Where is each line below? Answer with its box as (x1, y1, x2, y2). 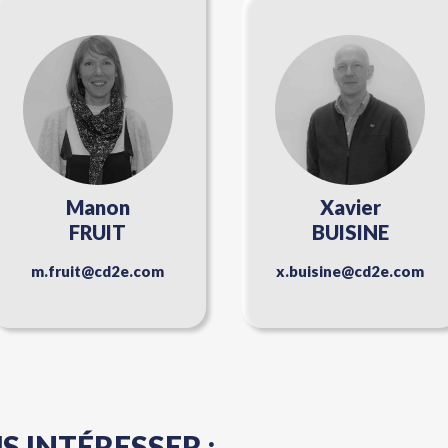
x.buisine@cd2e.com (276, 262, 425, 281)
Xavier (319, 195, 381, 220)
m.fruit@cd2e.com (31, 262, 165, 281)
